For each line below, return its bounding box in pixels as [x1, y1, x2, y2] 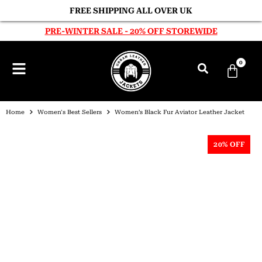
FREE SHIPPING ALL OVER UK [70, 6, 192, 15]
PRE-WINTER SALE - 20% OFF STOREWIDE [44, 26, 218, 36]
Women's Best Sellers [37, 108, 102, 115]
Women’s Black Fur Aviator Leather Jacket [115, 108, 244, 115]
